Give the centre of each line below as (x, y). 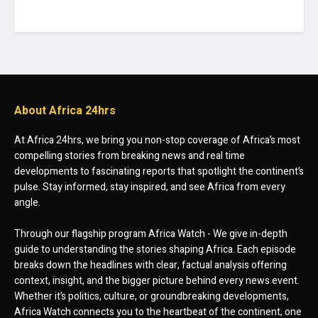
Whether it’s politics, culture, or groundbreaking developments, (152, 296)
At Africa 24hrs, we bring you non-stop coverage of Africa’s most (157, 140)
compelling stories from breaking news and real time (130, 155)
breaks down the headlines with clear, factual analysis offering (150, 265)
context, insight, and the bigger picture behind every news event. (157, 280)
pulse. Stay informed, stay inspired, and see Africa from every (150, 187)
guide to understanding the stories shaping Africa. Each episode (155, 249)
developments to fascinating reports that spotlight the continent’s (159, 171)
